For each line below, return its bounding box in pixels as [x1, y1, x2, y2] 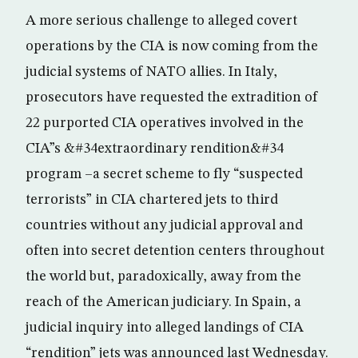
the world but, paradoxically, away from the [26, 269, 301, 284]
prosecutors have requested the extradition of [26, 90, 318, 105]
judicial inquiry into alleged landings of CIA [26, 320, 304, 335]
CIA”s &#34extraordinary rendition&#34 [26, 141, 284, 156]
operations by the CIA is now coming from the [26, 39, 318, 54]
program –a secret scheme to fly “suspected [26, 167, 303, 181]
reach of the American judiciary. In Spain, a [26, 295, 301, 309]
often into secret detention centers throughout [26, 244, 324, 258]
